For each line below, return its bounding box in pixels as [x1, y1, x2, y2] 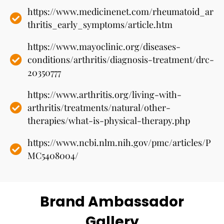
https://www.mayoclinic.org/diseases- [27, 40, 180, 52]
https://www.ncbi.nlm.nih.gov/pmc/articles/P [27, 136, 211, 148]
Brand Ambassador [40, 192, 184, 211]
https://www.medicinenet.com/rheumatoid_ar [27, 5, 213, 17]
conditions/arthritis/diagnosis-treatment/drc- [27, 53, 214, 65]
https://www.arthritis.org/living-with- [27, 88, 181, 100]
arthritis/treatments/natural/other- [27, 101, 170, 113]
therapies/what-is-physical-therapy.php [27, 114, 190, 126]
